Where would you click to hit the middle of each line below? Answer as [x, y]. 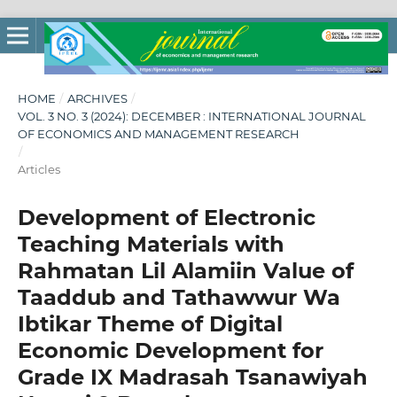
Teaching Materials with [151, 244]
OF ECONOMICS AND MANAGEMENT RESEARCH [158, 133]
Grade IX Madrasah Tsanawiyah [192, 377]
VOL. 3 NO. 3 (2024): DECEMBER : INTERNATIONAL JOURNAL [191, 116]
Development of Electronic [166, 217]
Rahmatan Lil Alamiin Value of [185, 270]
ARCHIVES [97, 98]
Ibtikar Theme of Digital [150, 323]
